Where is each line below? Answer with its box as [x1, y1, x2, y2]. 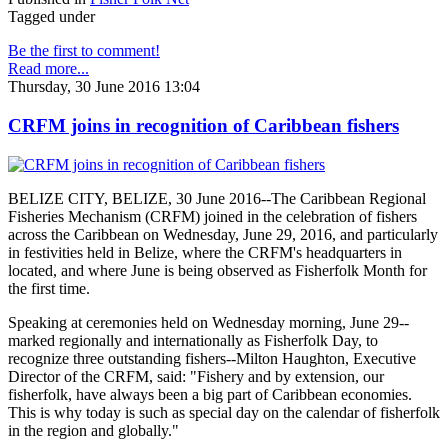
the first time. [8, 279, 90, 297]
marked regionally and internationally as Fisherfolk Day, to [8, 331, 378, 349]
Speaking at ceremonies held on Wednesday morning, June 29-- [8, 313, 409, 331]
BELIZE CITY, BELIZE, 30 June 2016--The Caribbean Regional [8, 189, 426, 207]
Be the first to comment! [8, 42, 160, 60]
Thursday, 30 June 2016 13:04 [8, 78, 200, 96]
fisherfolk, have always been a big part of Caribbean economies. [8, 385, 412, 403]
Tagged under [8, 8, 95, 26]
